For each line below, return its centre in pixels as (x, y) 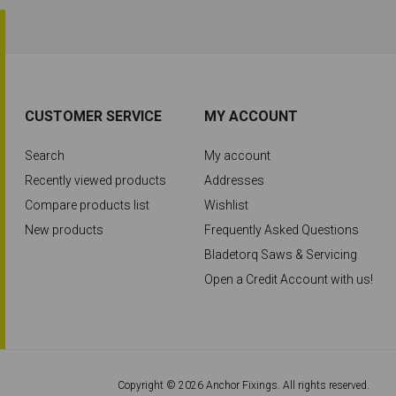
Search (45, 156)
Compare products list (88, 205)
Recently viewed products (96, 180)
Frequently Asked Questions (281, 230)
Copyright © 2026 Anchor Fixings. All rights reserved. (244, 385)
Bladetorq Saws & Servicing (280, 255)
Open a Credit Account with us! (288, 279)
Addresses (234, 180)
